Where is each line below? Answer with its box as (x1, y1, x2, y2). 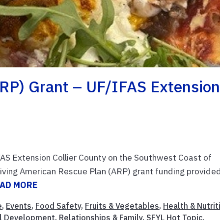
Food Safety (35, 200, 82, 211)
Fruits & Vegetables (85, 200, 160, 211)
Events (6, 200, 32, 211)
